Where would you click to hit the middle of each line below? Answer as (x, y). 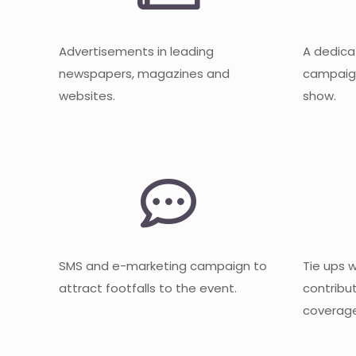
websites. (87, 96)
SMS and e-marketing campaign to (163, 266)
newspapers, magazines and (145, 74)
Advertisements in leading (137, 51)
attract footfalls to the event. (148, 288)
